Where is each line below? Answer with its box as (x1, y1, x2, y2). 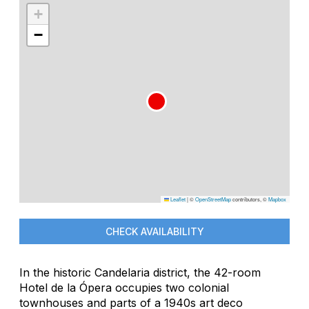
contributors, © (231, 195, 268, 203)
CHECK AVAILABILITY (105, 225, 204, 237)
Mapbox (268, 195, 286, 203)
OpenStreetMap (195, 195, 231, 203)
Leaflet (169, 195, 186, 203)
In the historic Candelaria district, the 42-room (19, 265, 261, 279)
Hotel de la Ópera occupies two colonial (19, 280, 229, 295)
